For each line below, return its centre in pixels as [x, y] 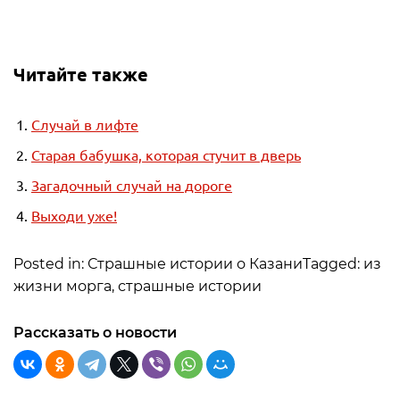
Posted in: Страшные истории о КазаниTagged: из [197, 264]
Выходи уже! [74, 215]
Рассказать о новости [95, 333]
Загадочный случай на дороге [132, 185]
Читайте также [81, 74]
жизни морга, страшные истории [137, 286]
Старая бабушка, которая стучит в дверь [166, 154]
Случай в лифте [85, 124]
